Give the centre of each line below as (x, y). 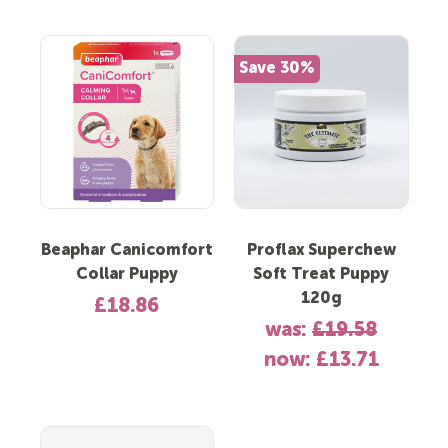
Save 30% (276, 68)
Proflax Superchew (321, 251)
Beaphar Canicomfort (126, 251)
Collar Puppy (126, 275)
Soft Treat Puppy (321, 275)
